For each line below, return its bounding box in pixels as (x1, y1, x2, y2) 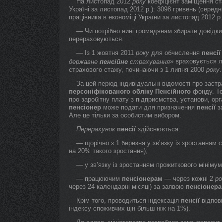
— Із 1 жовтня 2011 (76, 49, 136, 56)
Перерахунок (76, 125, 115, 133)
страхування (128, 58, 170, 65)
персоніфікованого (69, 88, 130, 95)
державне (69, 58, 100, 65)
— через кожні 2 (163, 175, 215, 182)
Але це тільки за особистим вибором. (69, 111, 181, 119)
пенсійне (100, 58, 128, 65)
